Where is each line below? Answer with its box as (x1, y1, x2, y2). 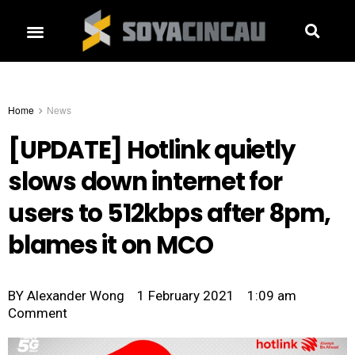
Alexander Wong (24, 288, 124, 304)
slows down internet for (8, 165, 282, 200)
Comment (8, 305, 67, 322)
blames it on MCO (8, 228, 213, 263)
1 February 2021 (137, 288, 235, 304)
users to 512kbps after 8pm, (8, 197, 330, 231)
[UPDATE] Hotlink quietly (8, 133, 295, 168)
